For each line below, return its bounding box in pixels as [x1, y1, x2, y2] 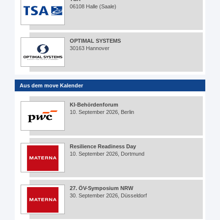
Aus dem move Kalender [20, 82, 83, 89]
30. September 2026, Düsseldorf [70, 192, 147, 199]
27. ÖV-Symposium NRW [70, 185, 133, 192]
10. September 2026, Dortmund [70, 151, 144, 157]
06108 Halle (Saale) [70, 3, 116, 10]
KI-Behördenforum [70, 102, 118, 108]
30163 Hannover [70, 45, 110, 52]
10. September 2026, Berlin [70, 109, 134, 115]
